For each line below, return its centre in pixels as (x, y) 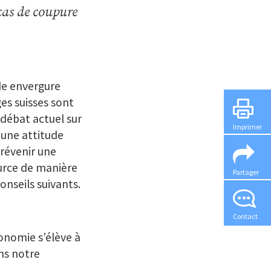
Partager (246, 172)
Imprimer (247, 127)
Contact (245, 217)
